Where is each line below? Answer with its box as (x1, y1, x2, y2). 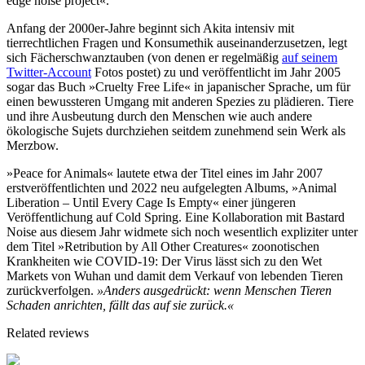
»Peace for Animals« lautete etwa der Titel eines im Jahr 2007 (7, 165, 323, 180)
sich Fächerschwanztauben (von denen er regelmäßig (7, 50, 282, 64)
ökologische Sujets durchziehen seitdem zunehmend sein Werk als (7, 123, 345, 138)
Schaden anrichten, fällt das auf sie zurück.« (7, 297, 234, 312)
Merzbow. (7, 138, 65, 152)
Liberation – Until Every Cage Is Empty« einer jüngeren (7, 195, 296, 209)
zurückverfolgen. (7, 283, 97, 297)
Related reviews (7, 325, 89, 340)
